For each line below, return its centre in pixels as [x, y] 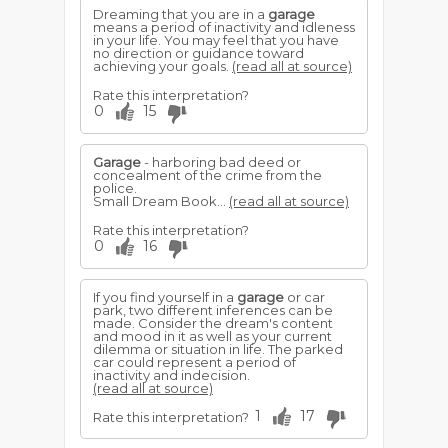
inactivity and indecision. [171, 375]
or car [304, 297]
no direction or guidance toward [198, 53]
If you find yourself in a [165, 297]
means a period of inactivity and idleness [224, 27]
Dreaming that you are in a [180, 14]
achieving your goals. [162, 66]
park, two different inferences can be [213, 310]
